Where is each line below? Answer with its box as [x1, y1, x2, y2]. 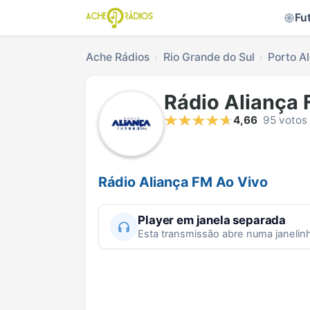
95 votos [263, 113, 307, 127]
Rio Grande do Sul [163, 51, 255, 64]
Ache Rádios [86, 51, 149, 64]
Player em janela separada [138, 212, 286, 227]
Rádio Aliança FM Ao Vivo [98, 174, 268, 191]
